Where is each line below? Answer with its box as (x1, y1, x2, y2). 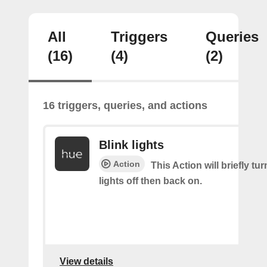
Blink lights (99, 138, 164, 151)
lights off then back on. (99, 175, 202, 186)
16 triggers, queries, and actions (43, 99, 207, 111)
